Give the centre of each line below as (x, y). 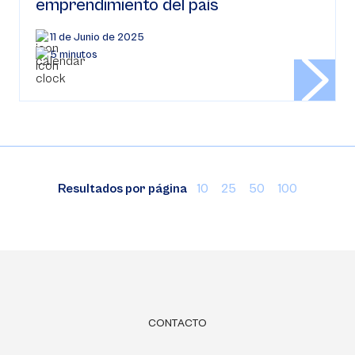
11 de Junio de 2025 (97, 37)
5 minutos (74, 55)
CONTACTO (177, 323)
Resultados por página (122, 189)
